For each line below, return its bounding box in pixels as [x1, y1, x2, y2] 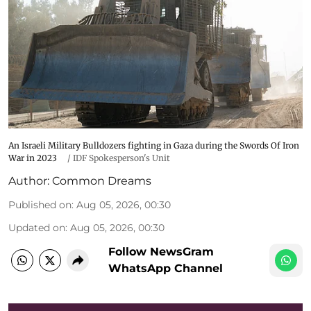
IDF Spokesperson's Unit [73, 153, 170, 164]
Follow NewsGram [108, 245, 214, 259]
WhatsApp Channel [108, 262, 223, 276]
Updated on [8, 221, 65, 235]
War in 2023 [8, 153, 57, 164]
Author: [8, 174, 49, 188]
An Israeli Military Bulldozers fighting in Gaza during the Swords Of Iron [8, 140, 299, 151]
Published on [8, 199, 72, 212]
